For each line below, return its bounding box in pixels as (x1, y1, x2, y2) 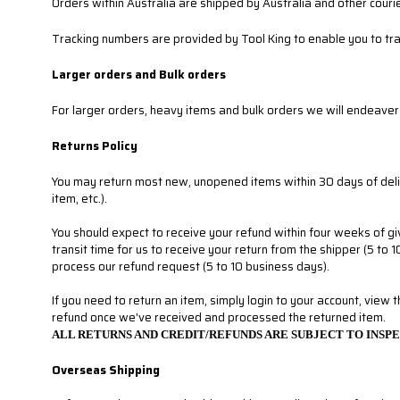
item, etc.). (52, 189, 107, 208)
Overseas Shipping (52, 361, 160, 379)
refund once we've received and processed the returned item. (52, 308, 386, 327)
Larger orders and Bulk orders (52, 65, 226, 84)
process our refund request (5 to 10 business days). (52, 257, 329, 276)
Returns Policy (52, 137, 137, 155)
